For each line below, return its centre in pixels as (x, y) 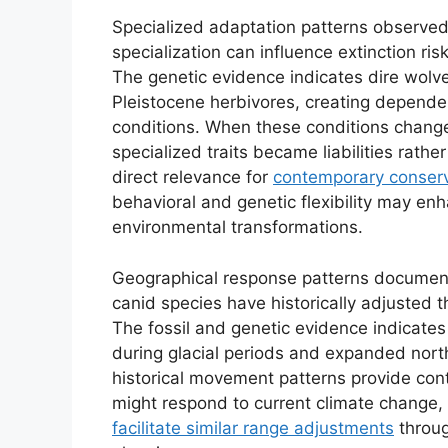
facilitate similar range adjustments (253, 427)
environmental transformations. (237, 227)
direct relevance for (192, 177)
